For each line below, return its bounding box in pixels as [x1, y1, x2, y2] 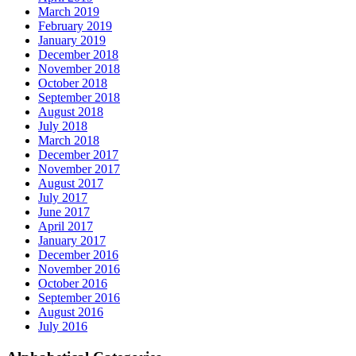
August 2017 [38, 176, 103, 190]
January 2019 [38, 33, 106, 47]
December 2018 [38, 47, 118, 61]
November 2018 [38, 61, 120, 75]
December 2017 [38, 147, 118, 161]
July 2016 [38, 319, 87, 333]
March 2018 [38, 133, 99, 147]
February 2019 [38, 18, 112, 33]
